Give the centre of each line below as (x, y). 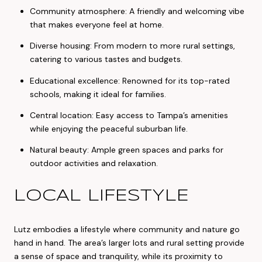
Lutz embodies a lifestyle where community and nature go (127, 229)
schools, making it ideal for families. (98, 94)
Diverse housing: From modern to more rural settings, (132, 46)
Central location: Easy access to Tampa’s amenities (129, 115)
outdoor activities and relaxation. (94, 163)
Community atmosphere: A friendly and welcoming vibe (137, 11)
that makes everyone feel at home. (96, 25)
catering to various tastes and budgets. (106, 59)
